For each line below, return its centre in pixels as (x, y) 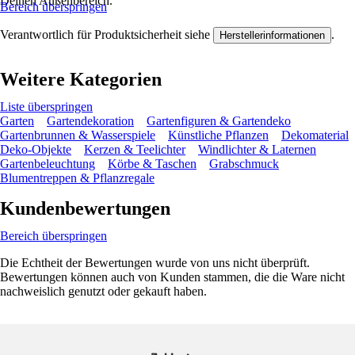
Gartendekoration (90, 120)
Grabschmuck (244, 163)
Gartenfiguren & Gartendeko (219, 120)
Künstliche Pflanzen (218, 135)
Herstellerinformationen (272, 35)
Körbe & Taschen (152, 163)
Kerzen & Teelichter (135, 149)
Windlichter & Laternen (257, 149)
